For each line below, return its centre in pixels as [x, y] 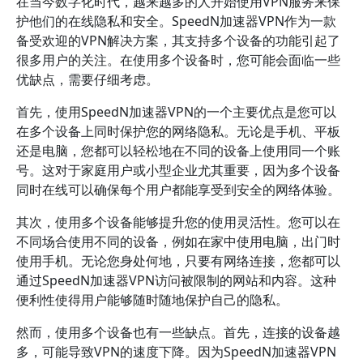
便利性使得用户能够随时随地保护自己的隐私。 [152, 300]
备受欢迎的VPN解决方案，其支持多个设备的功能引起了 [178, 41]
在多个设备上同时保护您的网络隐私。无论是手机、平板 [178, 131]
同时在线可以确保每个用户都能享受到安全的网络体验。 [178, 190]
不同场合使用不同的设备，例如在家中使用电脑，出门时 [178, 241]
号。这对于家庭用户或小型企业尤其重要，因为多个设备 [178, 170]
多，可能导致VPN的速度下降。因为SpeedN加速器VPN [176, 352]
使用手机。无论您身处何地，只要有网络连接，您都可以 [178, 261]
